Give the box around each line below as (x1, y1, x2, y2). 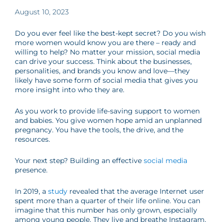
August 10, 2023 (15, 7, 69, 16)
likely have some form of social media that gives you (15, 76, 198, 85)
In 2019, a (15, 187, 48, 196)
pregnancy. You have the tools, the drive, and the (15, 125, 183, 134)
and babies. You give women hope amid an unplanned (15, 116, 202, 125)
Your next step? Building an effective (15, 156, 142, 165)
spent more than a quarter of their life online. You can (15, 196, 200, 205)
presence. (15, 166, 48, 174)
